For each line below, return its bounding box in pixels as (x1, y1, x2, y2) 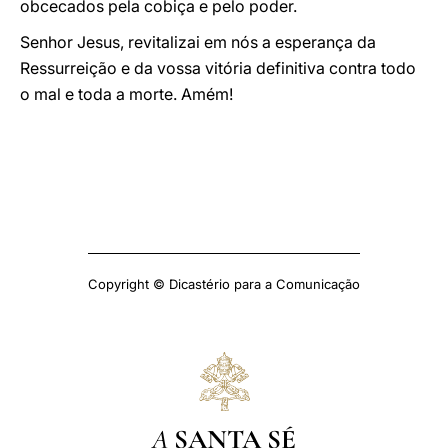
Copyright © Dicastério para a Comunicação (88, 276, 360, 292)
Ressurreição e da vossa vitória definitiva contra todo (20, 58, 416, 78)
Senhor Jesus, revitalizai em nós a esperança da (20, 32, 376, 52)
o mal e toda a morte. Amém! (20, 84, 233, 104)
